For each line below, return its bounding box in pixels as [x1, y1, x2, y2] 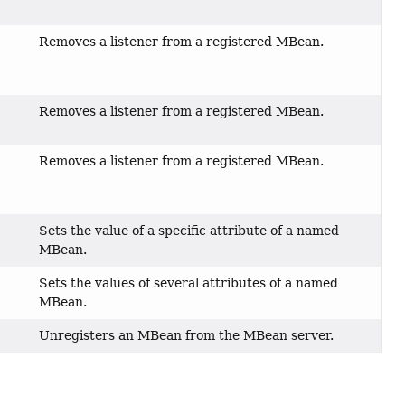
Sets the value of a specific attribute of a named [39, 223, 340, 239]
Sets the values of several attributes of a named [39, 276, 339, 291]
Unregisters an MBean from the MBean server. [39, 328, 334, 344]
